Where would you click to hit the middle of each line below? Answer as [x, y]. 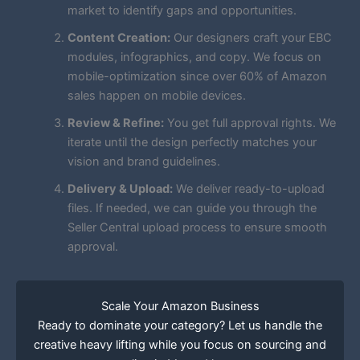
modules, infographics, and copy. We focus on [194, 57]
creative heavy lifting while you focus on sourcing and [180, 345]
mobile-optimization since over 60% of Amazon [197, 77]
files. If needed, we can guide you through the [192, 209]
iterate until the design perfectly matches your [192, 143]
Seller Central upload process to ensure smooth [197, 228]
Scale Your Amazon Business [180, 307]
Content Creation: [119, 38]
